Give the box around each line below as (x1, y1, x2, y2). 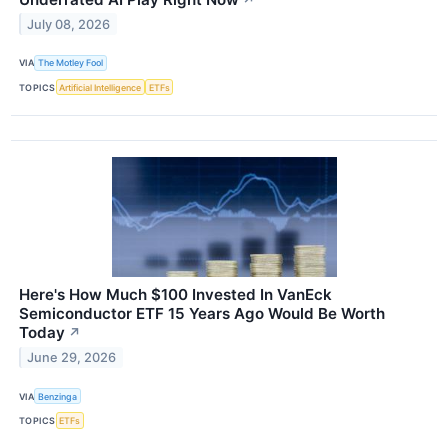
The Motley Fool (38, 57, 104, 69)
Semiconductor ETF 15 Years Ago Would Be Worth (19, 304, 385, 324)
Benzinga (38, 390, 78, 402)
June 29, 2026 (27, 349, 117, 365)
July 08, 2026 (27, 16, 111, 32)
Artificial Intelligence (59, 81, 142, 93)
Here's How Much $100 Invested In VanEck (19, 285, 332, 305)
